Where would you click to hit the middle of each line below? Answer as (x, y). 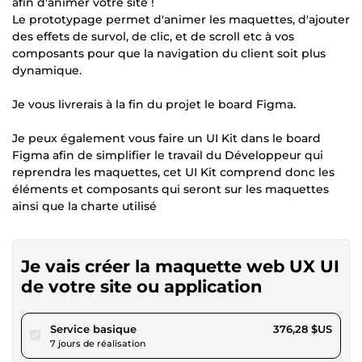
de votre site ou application (142, 286)
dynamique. (47, 70)
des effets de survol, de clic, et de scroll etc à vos (153, 36)
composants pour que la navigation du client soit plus (169, 53)
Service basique (93, 328)
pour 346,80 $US (180, 328)
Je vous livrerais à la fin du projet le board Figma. (154, 104)
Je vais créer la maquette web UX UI (180, 266)
